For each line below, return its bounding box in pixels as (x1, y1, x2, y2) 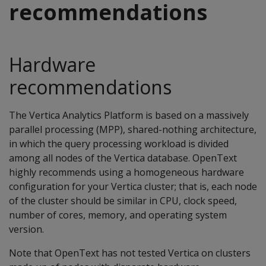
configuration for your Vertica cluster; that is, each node (9, 180, 257, 193)
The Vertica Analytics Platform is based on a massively (9, 109, 249, 122)
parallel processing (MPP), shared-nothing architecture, (9, 123, 256, 136)
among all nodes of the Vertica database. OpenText (9, 151, 237, 164)
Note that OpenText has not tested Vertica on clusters (9, 246, 251, 259)
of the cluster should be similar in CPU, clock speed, (9, 194, 237, 207)
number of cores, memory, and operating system (9, 208, 227, 221)
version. (9, 223, 44, 236)
